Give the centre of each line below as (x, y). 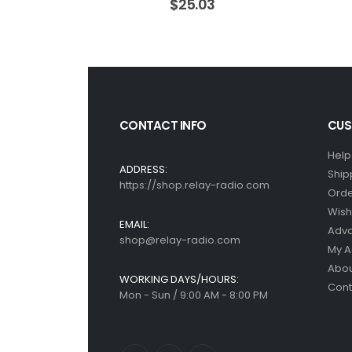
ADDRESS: (143, 170)
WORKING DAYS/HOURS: (179, 280)
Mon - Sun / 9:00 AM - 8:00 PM (194, 295)
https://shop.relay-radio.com (194, 185)
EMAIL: (134, 225)
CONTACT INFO (163, 126)
